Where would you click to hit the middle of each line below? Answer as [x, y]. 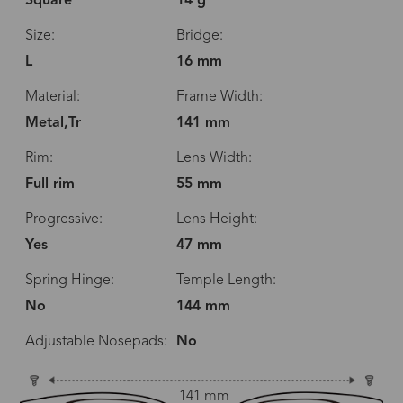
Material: [52, 98]
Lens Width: [214, 159]
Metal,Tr [53, 124]
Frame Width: [219, 98]
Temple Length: [226, 281]
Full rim [49, 185]
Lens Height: [216, 220]
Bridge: [199, 36]
